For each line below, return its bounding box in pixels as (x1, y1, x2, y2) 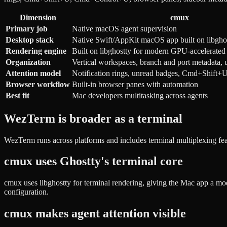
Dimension (19, 13, 56, 22)
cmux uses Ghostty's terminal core (4, 155, 183, 168)
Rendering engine (6, 46, 66, 55)
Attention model (6, 68, 61, 78)
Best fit (6, 91, 29, 100)
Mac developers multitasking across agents (72, 91, 208, 100)
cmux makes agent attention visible (4, 207, 186, 220)
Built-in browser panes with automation (72, 80, 198, 89)
